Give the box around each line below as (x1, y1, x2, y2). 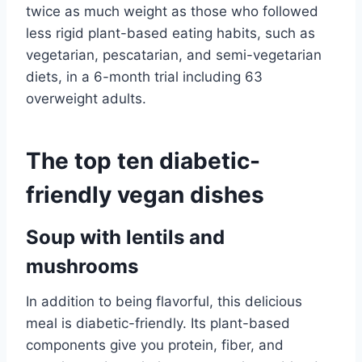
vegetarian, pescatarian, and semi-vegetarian (26, 46, 322, 63)
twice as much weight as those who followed (26, 2, 318, 19)
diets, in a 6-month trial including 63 (26, 68, 263, 85)
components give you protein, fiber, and (26, 336, 284, 353)
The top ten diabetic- (26, 146, 260, 175)
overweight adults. (26, 90, 146, 107)
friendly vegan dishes (26, 180, 264, 208)
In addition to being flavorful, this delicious (26, 293, 302, 309)
